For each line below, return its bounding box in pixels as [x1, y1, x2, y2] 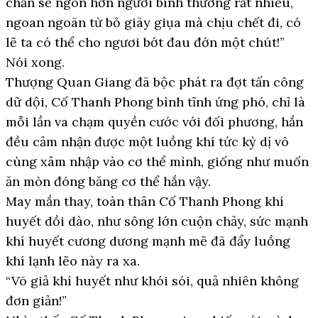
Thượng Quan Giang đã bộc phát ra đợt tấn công [6, 74, 304, 90]
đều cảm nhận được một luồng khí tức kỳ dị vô [6, 133, 289, 150]
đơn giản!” [6, 292, 67, 309]
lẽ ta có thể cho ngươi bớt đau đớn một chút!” [6, 34, 285, 50]
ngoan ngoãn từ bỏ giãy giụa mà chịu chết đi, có [6, 14, 301, 31]
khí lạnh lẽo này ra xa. [6, 253, 140, 269]
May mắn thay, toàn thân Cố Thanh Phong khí [6, 193, 284, 209]
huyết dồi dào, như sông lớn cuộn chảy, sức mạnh [6, 213, 308, 229]
